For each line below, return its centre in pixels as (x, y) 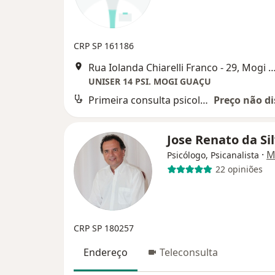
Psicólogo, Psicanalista (213, 155)
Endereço (106, 252)
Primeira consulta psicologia (204, 100)
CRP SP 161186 (104, 45)
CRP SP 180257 (104, 228)
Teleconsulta (189, 252)
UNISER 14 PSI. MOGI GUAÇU (150, 81)
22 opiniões (239, 169)
